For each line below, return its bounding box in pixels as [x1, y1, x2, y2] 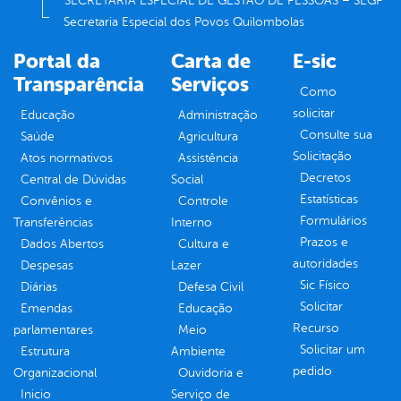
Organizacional [13, 366, 97, 380]
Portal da [13, 49, 100, 74]
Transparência [13, 73, 144, 98]
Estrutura [21, 345, 70, 359]
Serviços [171, 73, 249, 98]
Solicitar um [300, 343, 365, 357]
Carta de [171, 49, 251, 74]
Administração [178, 108, 258, 123]
